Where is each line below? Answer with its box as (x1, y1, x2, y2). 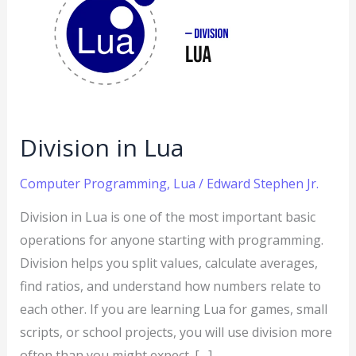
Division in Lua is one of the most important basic (19, 208, 315, 226)
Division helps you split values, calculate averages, (19, 254, 318, 273)
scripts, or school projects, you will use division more (19, 323, 332, 342)
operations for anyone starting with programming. (19, 231, 323, 250)
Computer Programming (19, 175, 167, 193)
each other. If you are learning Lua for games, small (19, 300, 327, 319)
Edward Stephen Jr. (206, 175, 319, 193)
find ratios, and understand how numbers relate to (19, 277, 321, 296)
